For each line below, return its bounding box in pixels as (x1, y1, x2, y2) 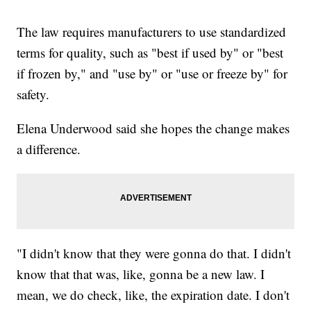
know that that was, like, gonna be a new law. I (17, 264, 265, 283)
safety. (17, 85, 50, 103)
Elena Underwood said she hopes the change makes (17, 119, 290, 137)
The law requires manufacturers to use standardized (17, 22, 287, 40)
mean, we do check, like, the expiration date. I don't (17, 285, 290, 303)
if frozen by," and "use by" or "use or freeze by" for (17, 64, 288, 82)
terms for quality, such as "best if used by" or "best (17, 43, 284, 61)
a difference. (17, 140, 81, 158)
